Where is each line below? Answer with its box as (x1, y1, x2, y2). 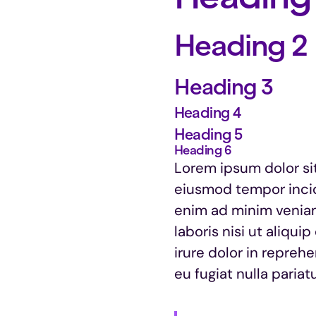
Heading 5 (174, 125, 243, 143)
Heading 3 (174, 73, 274, 99)
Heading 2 (174, 28, 308, 62)
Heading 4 (174, 104, 241, 121)
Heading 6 (174, 142, 231, 157)
